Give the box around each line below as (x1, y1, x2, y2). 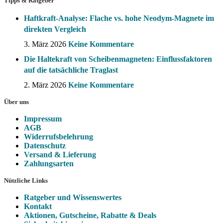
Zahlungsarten (24, 159, 74, 168)
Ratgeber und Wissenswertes (24, 193, 121, 202)
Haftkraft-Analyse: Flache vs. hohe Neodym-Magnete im (24, 14, 214, 22)
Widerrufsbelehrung (24, 132, 93, 141)
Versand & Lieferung (24, 150, 96, 159)
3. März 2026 (24, 40, 66, 48)
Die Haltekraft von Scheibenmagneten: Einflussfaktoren (24, 55, 212, 63)
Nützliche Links (4, 177, 48, 184)
